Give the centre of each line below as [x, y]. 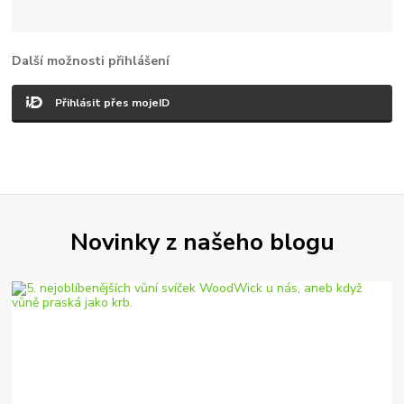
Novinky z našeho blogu [202, 241]
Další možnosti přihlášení [91, 60]
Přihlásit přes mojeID [113, 102]
